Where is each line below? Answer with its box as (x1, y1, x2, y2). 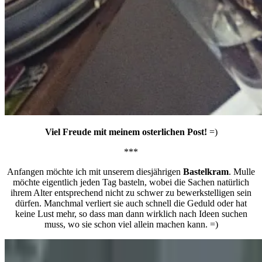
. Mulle (229, 166, 255, 177)
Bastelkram (183, 166, 229, 177)
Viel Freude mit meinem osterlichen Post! (44, 126, 207, 137)
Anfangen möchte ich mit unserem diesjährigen (7, 166, 183, 177)
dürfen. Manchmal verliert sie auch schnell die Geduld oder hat (15, 198, 247, 208)
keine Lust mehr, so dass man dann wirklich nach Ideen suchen (15, 208, 247, 219)
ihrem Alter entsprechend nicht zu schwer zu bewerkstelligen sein (11, 187, 251, 198)
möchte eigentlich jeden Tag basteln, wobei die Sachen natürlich (13, 177, 249, 187)
